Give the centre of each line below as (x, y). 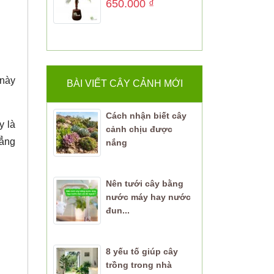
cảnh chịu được (139, 129)
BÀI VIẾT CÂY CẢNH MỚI (124, 84)
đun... (117, 210)
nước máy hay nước (148, 197)
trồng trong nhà (139, 265)
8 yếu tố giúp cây (142, 251)
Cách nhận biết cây (146, 116)
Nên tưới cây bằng (144, 183)
